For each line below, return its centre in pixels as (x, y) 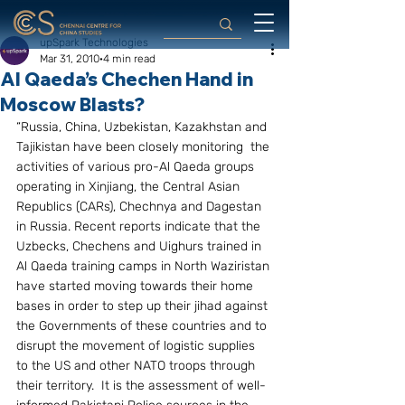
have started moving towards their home (137, 286)
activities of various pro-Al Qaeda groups (137, 167)
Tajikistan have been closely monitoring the (145, 147)
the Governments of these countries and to (143, 326)
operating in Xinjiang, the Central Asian (130, 187)
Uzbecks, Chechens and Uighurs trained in (141, 246)
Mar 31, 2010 (70, 59)
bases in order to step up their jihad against (144, 306)
